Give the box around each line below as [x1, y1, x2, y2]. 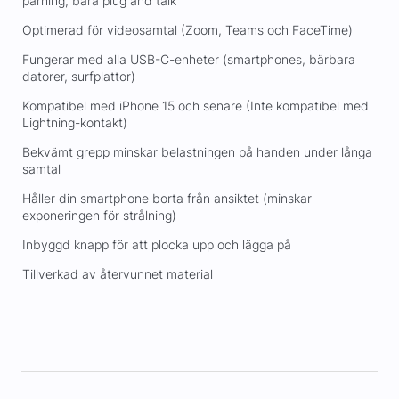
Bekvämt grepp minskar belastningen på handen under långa [21, 144, 372, 160]
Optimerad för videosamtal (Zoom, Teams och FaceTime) [21, 22, 353, 38]
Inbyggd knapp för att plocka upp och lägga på [21, 237, 291, 253]
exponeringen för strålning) [21, 208, 176, 224]
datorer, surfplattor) [21, 69, 135, 85]
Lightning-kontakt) [21, 115, 127, 131]
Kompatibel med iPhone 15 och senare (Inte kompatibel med [21, 98, 369, 114]
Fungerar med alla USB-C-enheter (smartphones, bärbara [21, 52, 355, 68]
